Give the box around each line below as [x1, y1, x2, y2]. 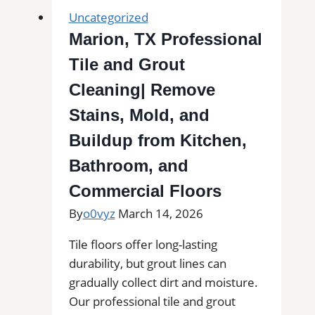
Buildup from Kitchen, [68, 130, 247, 150]
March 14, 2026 [117, 205, 203, 221]
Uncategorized [68, 8, 148, 25]
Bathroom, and [68, 155, 188, 175]
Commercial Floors [68, 181, 221, 200]
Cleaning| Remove [68, 79, 215, 99]
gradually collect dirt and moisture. [68, 274, 258, 290]
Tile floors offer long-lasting [68, 236, 217, 252]
